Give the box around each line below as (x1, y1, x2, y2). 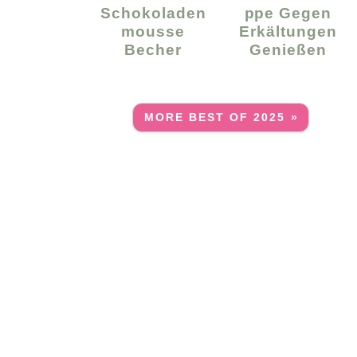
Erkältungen (239, 22, 337, 40)
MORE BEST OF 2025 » (143, 111, 299, 124)
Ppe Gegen (244, 3, 332, 22)
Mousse (121, 22, 186, 40)
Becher (124, 40, 182, 58)
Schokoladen (100, 3, 206, 22)
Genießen (249, 40, 327, 58)
